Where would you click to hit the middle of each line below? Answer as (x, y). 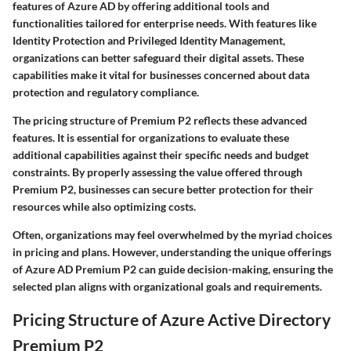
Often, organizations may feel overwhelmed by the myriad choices (172, 235)
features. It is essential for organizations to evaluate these (151, 138)
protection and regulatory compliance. (106, 92)
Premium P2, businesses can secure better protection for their (163, 190)
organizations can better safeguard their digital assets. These (158, 58)
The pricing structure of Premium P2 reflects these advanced (160, 121)
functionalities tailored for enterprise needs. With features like (165, 24)
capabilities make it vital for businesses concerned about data (161, 75)
